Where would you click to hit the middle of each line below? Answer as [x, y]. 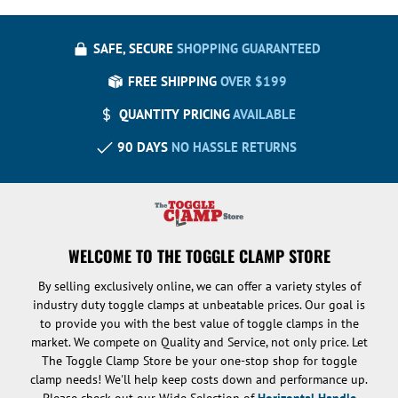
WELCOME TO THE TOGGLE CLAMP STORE [199, 255]
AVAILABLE [264, 115]
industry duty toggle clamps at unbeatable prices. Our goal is [199, 304]
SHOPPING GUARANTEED [249, 49]
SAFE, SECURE [135, 49]
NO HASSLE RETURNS [234, 147]
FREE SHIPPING [174, 82]
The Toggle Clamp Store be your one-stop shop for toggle [199, 360]
